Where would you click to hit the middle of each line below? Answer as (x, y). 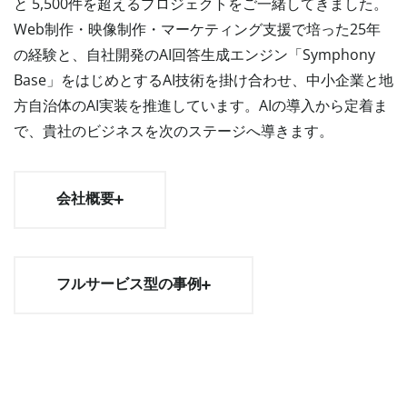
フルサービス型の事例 (129, 284)
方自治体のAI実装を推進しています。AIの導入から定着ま (201, 105)
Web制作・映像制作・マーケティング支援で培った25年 (197, 29)
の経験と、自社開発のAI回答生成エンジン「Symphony (194, 54)
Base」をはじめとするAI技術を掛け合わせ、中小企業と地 (203, 79)
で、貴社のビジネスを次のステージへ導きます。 (174, 130)
